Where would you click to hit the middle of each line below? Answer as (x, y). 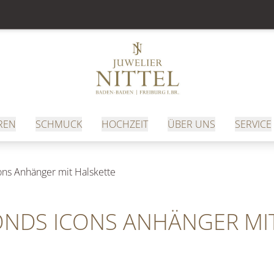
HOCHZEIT (124, 124)
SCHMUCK (58, 124)
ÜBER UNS (191, 124)
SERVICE (253, 124)
